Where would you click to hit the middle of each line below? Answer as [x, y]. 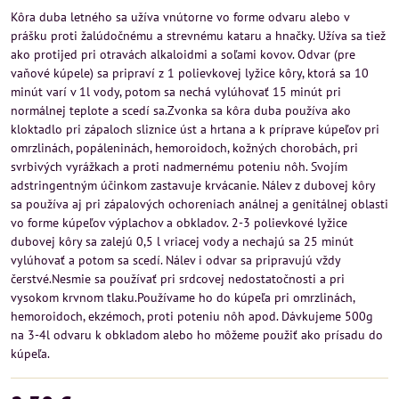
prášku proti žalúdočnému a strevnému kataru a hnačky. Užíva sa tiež [198, 36]
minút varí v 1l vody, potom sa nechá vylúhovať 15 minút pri [176, 92]
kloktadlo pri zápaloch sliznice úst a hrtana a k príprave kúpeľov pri [195, 129]
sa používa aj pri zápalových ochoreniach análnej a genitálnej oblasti [199, 204]
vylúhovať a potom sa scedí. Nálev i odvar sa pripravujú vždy [175, 260]
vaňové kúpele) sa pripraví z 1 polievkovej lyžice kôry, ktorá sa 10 [190, 73]
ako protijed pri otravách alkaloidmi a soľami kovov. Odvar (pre [183, 54]
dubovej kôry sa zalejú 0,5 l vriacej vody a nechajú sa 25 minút [182, 241]
